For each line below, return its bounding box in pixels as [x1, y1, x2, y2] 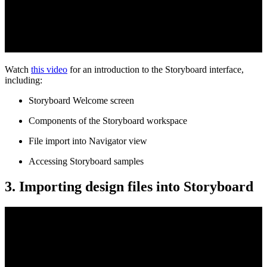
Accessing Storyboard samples [29, 156, 144, 167]
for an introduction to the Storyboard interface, [67, 64, 244, 75]
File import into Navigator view [29, 136, 147, 147]
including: [5, 75, 42, 86]
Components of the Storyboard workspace [29, 116, 187, 126]
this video [31, 64, 67, 75]
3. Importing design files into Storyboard [5, 179, 253, 195]
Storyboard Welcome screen [29, 95, 134, 106]
